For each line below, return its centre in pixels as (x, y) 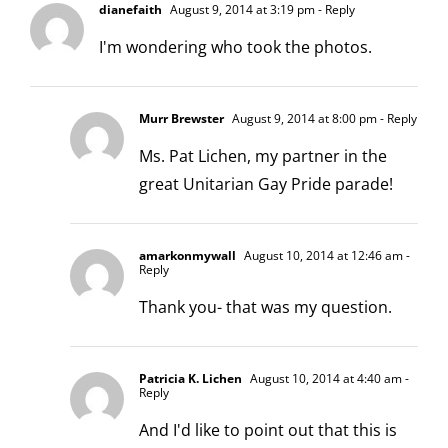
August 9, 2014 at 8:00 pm (303, 118)
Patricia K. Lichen (190, 378)
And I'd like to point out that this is (268, 429)
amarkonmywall (187, 255)
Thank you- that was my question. (265, 306)
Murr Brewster (181, 118)
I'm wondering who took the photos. (235, 46)
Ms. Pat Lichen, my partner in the (263, 155)
